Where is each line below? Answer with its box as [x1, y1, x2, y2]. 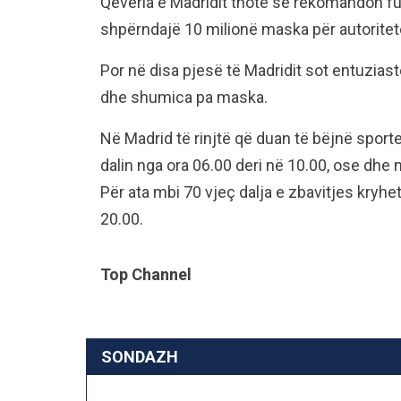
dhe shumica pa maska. [100, 88, 268, 107]
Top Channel [100, 265, 192, 284]
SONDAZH [101, 347, 178, 366]
